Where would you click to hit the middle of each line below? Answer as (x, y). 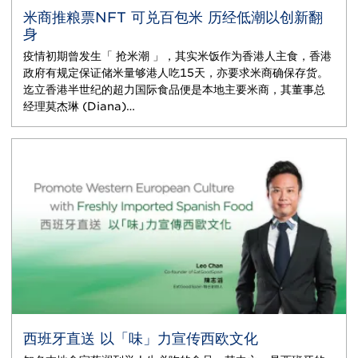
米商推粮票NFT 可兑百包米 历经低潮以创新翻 (173, 18)
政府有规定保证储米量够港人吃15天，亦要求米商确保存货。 (176, 73)
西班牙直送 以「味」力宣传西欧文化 (141, 339)
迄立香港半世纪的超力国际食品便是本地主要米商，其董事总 (174, 90)
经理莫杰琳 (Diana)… (79, 107)
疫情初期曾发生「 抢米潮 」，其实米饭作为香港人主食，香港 (177, 56)
